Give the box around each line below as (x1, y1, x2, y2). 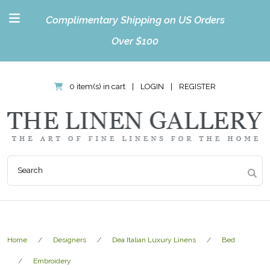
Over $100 (111, 35, 159, 47)
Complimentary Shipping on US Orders (45, 14, 225, 26)
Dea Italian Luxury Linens (112, 235, 196, 244)
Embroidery (33, 256, 71, 265)
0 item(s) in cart (67, 82, 128, 91)
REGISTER (179, 82, 216, 91)
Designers (53, 235, 86, 244)
